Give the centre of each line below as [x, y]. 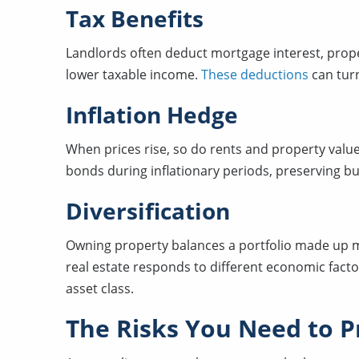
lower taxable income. [133, 75]
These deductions [255, 75]
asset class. [100, 288]
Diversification [148, 211]
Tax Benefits [135, 18]
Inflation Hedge [152, 115]
